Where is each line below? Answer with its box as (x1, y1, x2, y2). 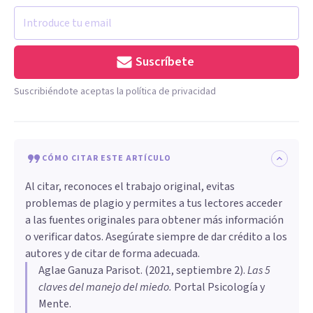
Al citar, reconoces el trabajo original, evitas (25, 179, 235, 195)
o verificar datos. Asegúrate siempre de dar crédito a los (25, 229, 287, 245)
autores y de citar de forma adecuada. (25, 246, 200, 262)
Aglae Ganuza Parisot (38, 263, 140, 279)
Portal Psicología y (172, 279, 265, 296)
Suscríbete (136, 53, 194, 71)
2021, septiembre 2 (149, 263, 240, 279)
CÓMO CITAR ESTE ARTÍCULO (42, 152, 171, 165)
